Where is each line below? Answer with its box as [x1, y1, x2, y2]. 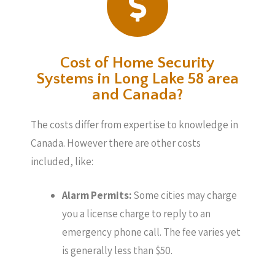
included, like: [31, 154, 93, 168]
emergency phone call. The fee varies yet [62, 225, 241, 239]
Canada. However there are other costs [31, 136, 201, 150]
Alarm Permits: [62, 188, 133, 202]
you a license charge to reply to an [62, 207, 211, 220]
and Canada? [92, 85, 183, 104]
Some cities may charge [133, 188, 237, 202]
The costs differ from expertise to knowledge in [31, 117, 238, 131]
